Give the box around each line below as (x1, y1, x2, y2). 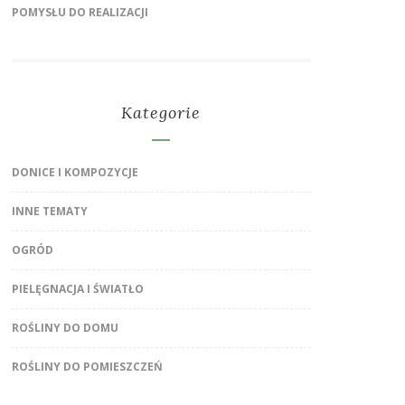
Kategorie (121, 101, 202, 123)
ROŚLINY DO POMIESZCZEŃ (11, 358, 163, 374)
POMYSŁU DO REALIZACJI (11, 4, 148, 20)
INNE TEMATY (11, 202, 88, 219)
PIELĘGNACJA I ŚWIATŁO (11, 280, 144, 297)
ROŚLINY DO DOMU (11, 319, 118, 335)
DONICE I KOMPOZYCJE (11, 164, 138, 180)
